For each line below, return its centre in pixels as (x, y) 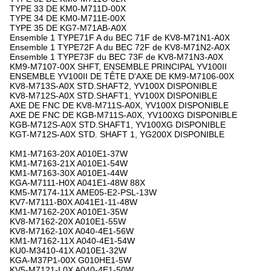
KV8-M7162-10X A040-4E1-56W (72, 231)
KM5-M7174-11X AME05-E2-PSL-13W (83, 192)
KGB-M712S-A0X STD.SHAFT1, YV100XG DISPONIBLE (118, 125)
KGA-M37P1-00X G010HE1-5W (70, 260)
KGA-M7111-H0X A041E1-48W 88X (77, 183)
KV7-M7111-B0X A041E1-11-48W (73, 202)
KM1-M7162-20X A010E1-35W (69, 212)
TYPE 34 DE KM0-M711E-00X (67, 18)
